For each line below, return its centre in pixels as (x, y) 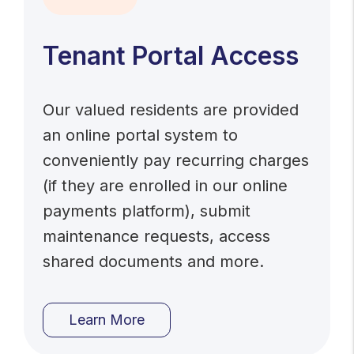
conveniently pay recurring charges (176, 160)
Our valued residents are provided (171, 110)
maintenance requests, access (157, 236)
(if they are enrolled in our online (166, 186)
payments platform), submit (147, 211)
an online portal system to (141, 135)
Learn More (107, 320)
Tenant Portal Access (171, 56)
